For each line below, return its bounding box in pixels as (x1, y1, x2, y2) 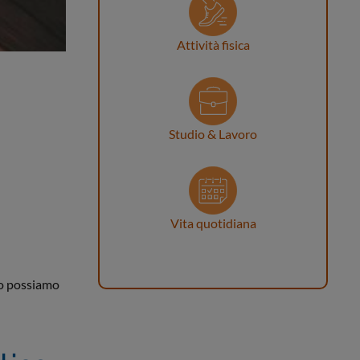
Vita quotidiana (170, 215, 256, 231)
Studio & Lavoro (169, 126, 257, 141)
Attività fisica (176, 37, 250, 52)
